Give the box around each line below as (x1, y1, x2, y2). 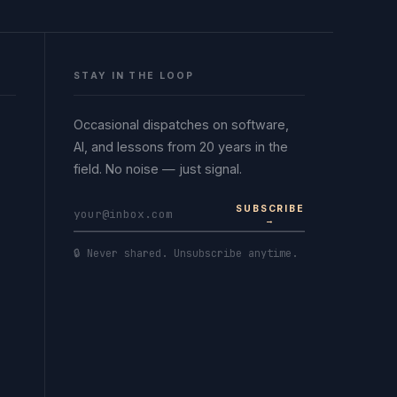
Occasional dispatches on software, (74, 117, 290, 132)
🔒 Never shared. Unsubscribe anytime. (74, 245, 299, 261)
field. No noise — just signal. (74, 161, 243, 176)
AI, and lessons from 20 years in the (74, 139, 289, 154)
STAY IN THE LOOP (74, 70, 195, 82)
